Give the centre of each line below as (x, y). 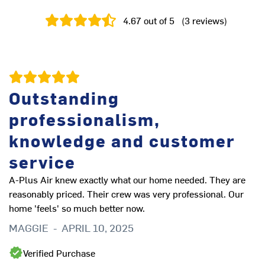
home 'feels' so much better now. (77, 207)
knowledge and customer (122, 140)
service (42, 161)
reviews (208, 20)
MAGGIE (29, 227)
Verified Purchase (59, 252)
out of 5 (158, 20)
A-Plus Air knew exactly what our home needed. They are (127, 179)
